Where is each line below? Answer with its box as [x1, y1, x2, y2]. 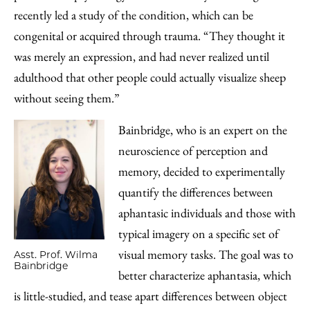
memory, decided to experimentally [118, 163, 285, 179]
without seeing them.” [14, 90, 120, 106]
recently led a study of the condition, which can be [14, 7, 253, 23]
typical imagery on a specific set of [118, 226, 279, 241]
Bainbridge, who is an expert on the [118, 122, 287, 138]
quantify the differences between [118, 184, 273, 200]
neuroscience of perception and [118, 143, 268, 158]
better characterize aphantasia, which [118, 267, 291, 283]
